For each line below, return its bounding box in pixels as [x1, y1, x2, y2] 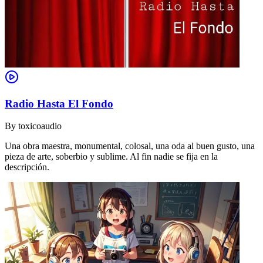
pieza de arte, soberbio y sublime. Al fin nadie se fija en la [5, 151, 218, 162]
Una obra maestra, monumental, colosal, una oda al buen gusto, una [5, 141, 255, 151]
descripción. [5, 162, 49, 173]
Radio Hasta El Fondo [5, 97, 113, 110]
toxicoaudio [18, 121, 62, 131]
